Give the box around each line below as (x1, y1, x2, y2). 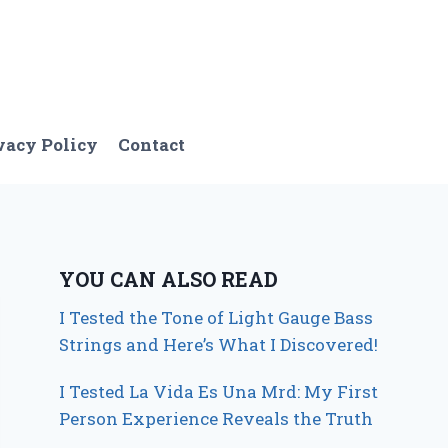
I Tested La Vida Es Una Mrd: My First (59, 380, 379, 404)
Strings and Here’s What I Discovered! (59, 333, 379, 357)
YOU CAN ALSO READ (59, 266, 279, 293)
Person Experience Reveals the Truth (59, 407, 374, 431)
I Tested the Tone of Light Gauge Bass (59, 306, 374, 330)
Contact (118, 132, 186, 156)
